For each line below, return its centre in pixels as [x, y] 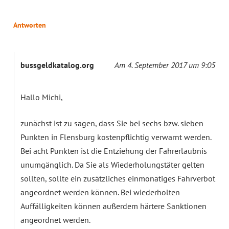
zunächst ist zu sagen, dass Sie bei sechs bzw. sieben [112, 123]
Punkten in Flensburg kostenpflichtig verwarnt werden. [116, 137]
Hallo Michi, [42, 97]
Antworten [30, 25]
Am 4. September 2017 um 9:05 [165, 65]
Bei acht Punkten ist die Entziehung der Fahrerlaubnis [114, 151]
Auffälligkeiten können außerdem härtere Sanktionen [113, 206]
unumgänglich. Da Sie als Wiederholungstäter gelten [112, 164]
